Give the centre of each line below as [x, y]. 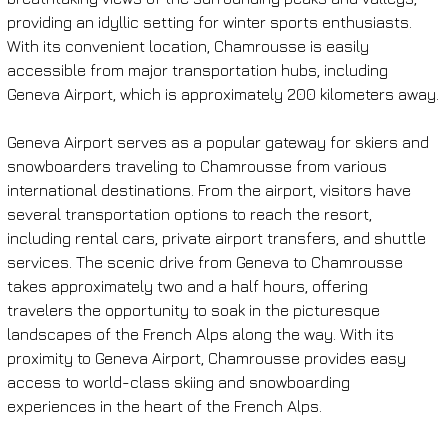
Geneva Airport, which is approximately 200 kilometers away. [222, 93]
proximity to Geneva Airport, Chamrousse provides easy [208, 357]
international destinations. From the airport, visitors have [210, 189]
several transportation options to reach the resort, [191, 213]
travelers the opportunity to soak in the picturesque [195, 309]
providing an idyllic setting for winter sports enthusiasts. [211, 21]
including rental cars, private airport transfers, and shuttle [218, 237]
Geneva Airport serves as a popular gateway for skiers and [219, 141]
